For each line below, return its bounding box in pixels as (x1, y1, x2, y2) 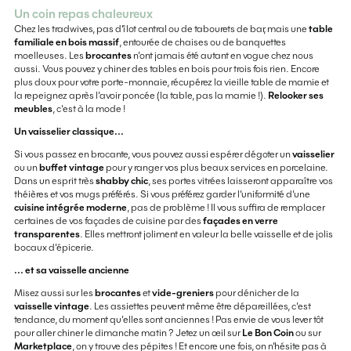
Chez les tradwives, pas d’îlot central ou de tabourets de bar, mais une (13, 23, 309, 35)
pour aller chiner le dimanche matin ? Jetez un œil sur (13, 326, 242, 338)
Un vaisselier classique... (13, 125, 124, 138)
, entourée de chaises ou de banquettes (118, 36, 286, 49)
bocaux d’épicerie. (13, 241, 94, 253)
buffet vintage (38, 161, 104, 173)
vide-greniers (151, 286, 214, 299)
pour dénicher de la (213, 286, 299, 299)
